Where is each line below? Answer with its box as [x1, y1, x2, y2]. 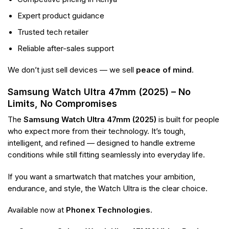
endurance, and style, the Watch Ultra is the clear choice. [8, 184, 208, 193]
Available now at [8, 205, 66, 215]
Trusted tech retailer [17, 27, 89, 37]
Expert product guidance [17, 11, 105, 20]
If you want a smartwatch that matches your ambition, [8, 172, 195, 181]
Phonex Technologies [66, 205, 150, 215]
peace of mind [136, 65, 192, 75]
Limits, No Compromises [8, 98, 117, 109]
